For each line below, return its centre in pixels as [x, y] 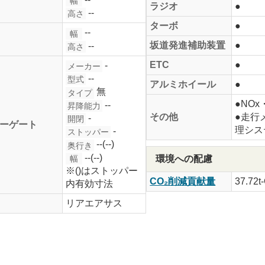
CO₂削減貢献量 [183, 181]
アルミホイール [183, 84]
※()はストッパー [101, 170]
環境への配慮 [184, 159]
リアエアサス [94, 203]
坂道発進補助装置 [188, 45]
